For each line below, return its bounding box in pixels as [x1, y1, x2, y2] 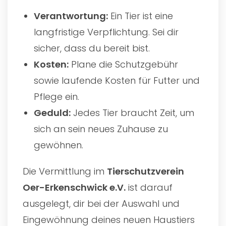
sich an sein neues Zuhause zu [34, 122, 168, 135]
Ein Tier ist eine [108, 9, 174, 22]
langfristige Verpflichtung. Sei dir [34, 25, 179, 38]
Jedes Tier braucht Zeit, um [71, 106, 195, 119]
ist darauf [126, 181, 173, 194]
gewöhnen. [34, 138, 84, 151]
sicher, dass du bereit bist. [34, 41, 150, 54]
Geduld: [34, 106, 71, 119]
